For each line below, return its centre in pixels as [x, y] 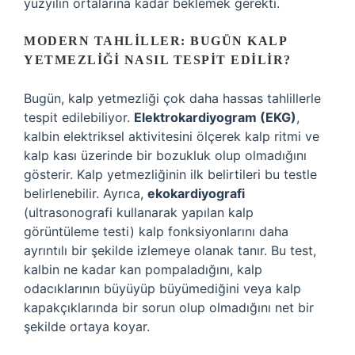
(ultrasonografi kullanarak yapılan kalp [139, 212]
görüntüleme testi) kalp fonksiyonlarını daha [156, 231]
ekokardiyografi [196, 193]
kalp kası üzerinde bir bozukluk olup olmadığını [165, 155]
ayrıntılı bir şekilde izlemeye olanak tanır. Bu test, [170, 250]
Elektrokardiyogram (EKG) [215, 117]
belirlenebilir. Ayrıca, [86, 193]
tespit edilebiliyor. [79, 117]
